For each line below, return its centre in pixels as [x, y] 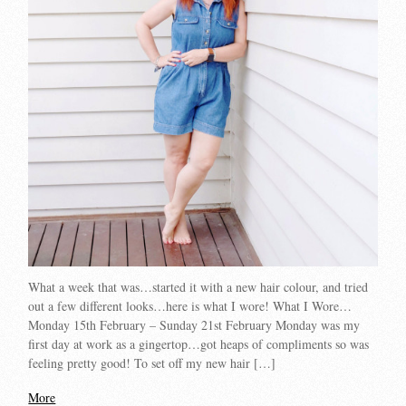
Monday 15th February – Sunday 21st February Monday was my [194, 325]
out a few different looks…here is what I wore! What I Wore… [190, 306]
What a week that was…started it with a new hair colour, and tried [198, 287]
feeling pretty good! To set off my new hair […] [152, 363]
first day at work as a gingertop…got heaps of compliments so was [199, 344]
